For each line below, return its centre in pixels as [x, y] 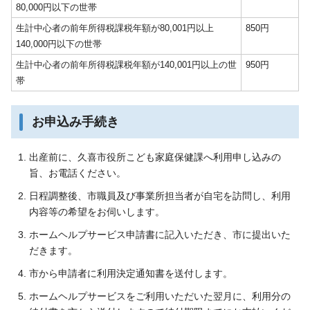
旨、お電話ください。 [77, 173]
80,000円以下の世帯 [56, 7]
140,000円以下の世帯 [59, 44]
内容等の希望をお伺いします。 [97, 211]
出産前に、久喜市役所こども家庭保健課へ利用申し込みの [155, 157]
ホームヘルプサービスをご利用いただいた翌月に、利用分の [160, 296]
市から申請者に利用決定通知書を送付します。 [131, 273]
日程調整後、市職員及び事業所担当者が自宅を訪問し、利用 [160, 195]
